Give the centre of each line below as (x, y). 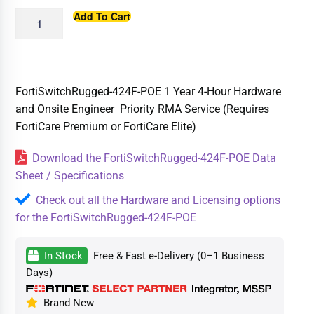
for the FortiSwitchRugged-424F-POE (106, 217)
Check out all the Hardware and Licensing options (158, 200)
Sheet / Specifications (70, 175)
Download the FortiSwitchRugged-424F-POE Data (155, 158)
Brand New (66, 303)
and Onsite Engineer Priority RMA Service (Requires (143, 109)
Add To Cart (102, 16)
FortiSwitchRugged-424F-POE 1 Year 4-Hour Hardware (149, 91)
